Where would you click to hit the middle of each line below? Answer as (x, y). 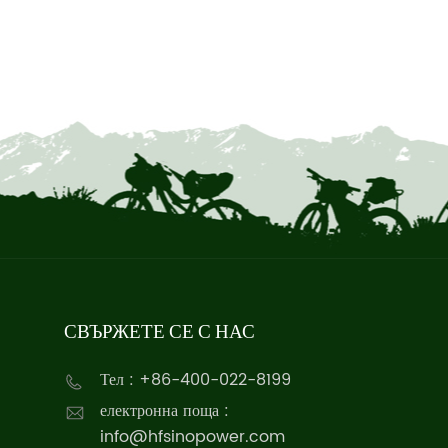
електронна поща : (165, 411)
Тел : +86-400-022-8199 (196, 380)
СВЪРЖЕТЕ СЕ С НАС (160, 331)
